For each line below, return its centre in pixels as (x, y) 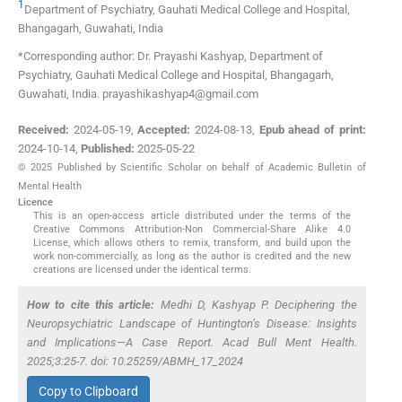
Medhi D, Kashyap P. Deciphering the (256, 304)
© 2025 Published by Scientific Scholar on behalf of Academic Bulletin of (192, 167)
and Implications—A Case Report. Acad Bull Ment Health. (192, 342)
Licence (35, 202)
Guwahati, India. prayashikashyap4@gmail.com (138, 94)
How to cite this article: (91, 304)
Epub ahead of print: (312, 129)
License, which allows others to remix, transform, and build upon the (192, 242)
